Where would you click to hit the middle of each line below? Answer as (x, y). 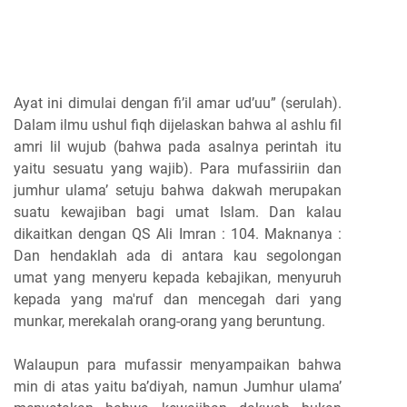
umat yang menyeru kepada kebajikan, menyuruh (178, 277)
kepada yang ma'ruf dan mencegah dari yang (178, 299)
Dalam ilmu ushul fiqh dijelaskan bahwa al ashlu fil (178, 124)
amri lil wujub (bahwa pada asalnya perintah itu (178, 146)
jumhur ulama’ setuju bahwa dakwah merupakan (178, 190)
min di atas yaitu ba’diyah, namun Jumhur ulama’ (178, 386)
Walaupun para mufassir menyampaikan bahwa (178, 364)
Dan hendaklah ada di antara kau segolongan (178, 255)
